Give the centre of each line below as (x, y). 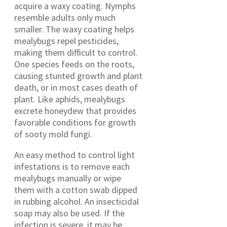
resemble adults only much (65, 18)
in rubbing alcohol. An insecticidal (77, 202)
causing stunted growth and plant (78, 76)
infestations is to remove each (72, 167)
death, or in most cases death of (76, 88)
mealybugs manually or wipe (68, 178)
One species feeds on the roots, (74, 64)
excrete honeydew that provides (75, 111)
